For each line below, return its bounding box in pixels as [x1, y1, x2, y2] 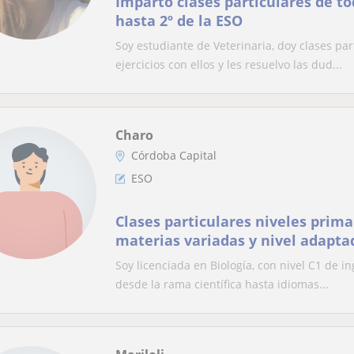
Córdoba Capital [131, 148, 217, 163]
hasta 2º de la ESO [115, 11, 243, 30]
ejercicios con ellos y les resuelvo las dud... [115, 57, 342, 72]
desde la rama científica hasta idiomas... [115, 277, 329, 292]
